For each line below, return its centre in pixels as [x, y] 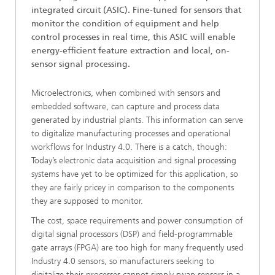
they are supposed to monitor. [87, 201]
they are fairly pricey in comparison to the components [133, 188]
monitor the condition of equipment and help [125, 24]
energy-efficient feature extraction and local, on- [130, 51]
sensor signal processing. [81, 64]
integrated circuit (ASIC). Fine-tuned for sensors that [136, 10]
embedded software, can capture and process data [126, 107]
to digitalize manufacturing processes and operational [131, 134]
